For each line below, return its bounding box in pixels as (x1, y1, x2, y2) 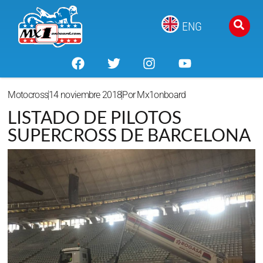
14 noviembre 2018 (49, 89, 122, 101)
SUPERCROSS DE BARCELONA (8, 124, 251, 146)
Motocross (8, 89, 49, 101)
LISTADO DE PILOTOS (8, 106, 182, 128)
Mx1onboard (135, 89, 186, 101)
